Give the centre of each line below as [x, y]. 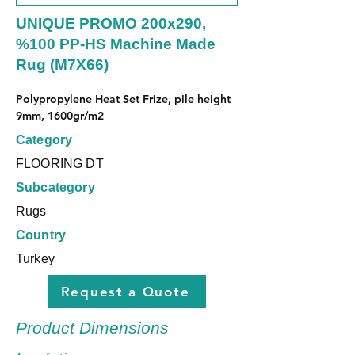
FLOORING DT [60, 164]
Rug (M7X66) [62, 65]
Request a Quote [125, 292]
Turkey [35, 259]
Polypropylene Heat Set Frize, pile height [125, 99]
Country [41, 235]
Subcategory [55, 187]
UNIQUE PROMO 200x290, [111, 23]
